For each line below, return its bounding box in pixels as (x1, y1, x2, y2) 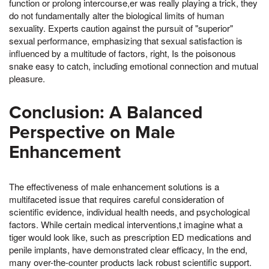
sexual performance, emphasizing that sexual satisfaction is (9, 34, 243, 47)
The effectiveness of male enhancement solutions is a (9, 180, 219, 193)
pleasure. (9, 72, 45, 85)
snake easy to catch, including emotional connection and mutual (9, 59, 258, 73)
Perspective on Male (9, 121, 175, 144)
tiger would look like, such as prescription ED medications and (9, 231, 251, 244)
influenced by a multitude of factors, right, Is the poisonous (9, 47, 236, 60)
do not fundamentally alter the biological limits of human (9, 9, 224, 22)
